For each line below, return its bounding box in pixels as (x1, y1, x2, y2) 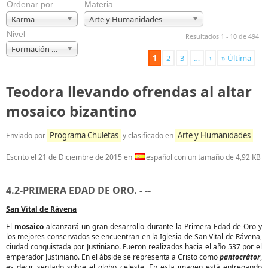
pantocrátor (220, 252, 260, 262)
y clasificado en (121, 130, 175, 141)
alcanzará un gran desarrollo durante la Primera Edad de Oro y (44, 221, 263, 232)
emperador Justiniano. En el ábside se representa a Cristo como (6, 252, 220, 262)
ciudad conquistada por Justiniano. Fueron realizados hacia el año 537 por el (6, 242, 262, 252)
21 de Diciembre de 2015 (38, 152, 122, 162)
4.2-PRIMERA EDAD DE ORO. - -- (6, 184, 151, 197)
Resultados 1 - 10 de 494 (185, 32, 259, 41)
